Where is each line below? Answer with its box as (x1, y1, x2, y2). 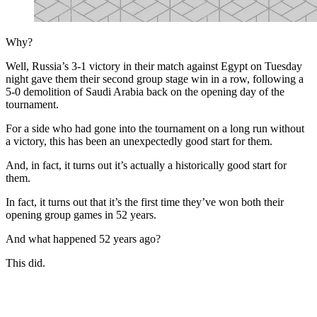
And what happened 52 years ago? (6, 233, 161, 246)
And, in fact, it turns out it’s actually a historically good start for (6, 159, 287, 172)
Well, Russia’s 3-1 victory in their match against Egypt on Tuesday (6, 60, 302, 73)
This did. (6, 257, 45, 270)
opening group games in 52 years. (6, 209, 156, 221)
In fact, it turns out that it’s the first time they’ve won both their (6, 196, 284, 209)
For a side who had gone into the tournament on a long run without (6, 122, 304, 135)
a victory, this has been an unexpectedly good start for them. (6, 135, 272, 148)
